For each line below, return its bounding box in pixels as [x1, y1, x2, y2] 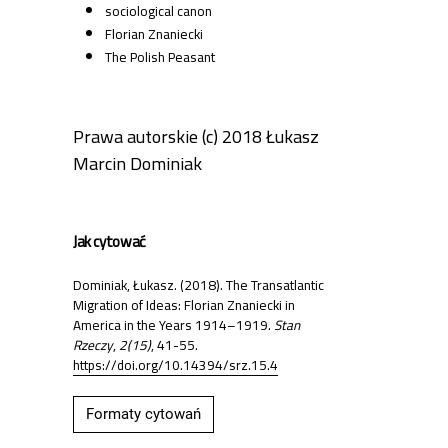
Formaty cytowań [86, 405, 201, 424]
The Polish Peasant [105, 44, 215, 71]
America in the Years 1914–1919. [73, 312, 274, 339]
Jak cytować [73, 227, 146, 257]
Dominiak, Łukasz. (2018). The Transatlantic [73, 272, 324, 299]
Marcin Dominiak [73, 147, 202, 181]
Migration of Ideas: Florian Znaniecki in [73, 292, 295, 319]
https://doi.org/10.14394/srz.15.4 [73, 352, 278, 379]
